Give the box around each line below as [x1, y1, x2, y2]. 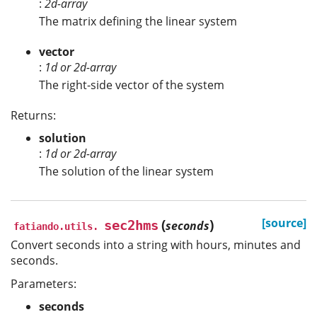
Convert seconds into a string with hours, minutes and [11, 237, 301, 253]
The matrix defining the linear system [39, 13, 237, 29]
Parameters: [11, 275, 76, 292]
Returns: [11, 107, 56, 123]
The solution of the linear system [39, 163, 214, 180]
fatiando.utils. [13, 221, 98, 233]
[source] [262, 215, 306, 231]
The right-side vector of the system [39, 76, 224, 93]
